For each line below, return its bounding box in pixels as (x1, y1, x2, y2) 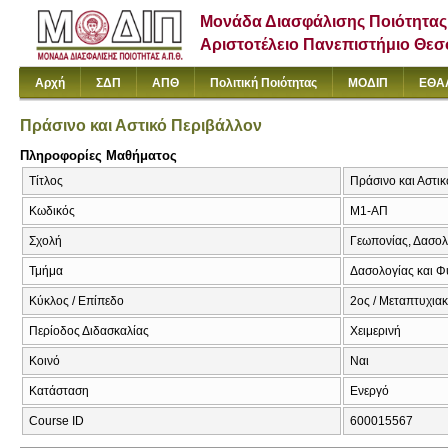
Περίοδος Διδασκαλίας (29, 324, 149, 339)
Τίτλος (29, 174, 63, 189)
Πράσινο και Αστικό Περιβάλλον (20, 116, 262, 134)
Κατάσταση (29, 384, 89, 399)
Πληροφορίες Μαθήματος (20, 147, 177, 163)
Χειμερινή (350, 324, 401, 339)
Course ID (29, 414, 84, 429)
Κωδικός (29, 204, 75, 219)
